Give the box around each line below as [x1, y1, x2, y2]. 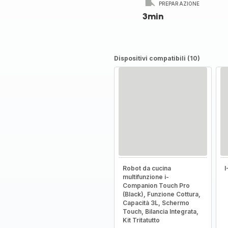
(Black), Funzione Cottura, [122, 190, 201, 198]
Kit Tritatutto [122, 216, 160, 224]
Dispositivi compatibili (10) [113, 54, 200, 62]
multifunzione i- [122, 173, 169, 181]
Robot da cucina [122, 164, 171, 172]
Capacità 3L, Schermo [122, 199, 189, 207]
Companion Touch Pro [122, 182, 190, 189]
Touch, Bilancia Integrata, [122, 208, 198, 215]
